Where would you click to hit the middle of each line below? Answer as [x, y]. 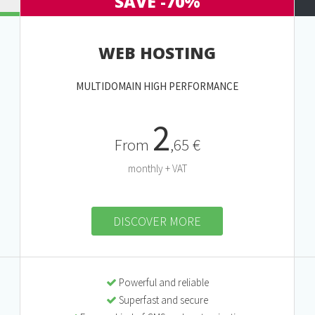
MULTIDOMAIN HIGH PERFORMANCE [157, 86]
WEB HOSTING [157, 52]
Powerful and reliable [162, 282]
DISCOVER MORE [157, 221]
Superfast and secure [162, 300]
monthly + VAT [157, 168]
